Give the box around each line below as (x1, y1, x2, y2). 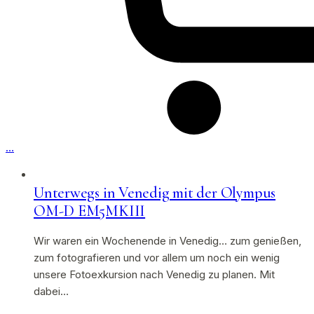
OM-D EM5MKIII (34, 202, 146, 220)
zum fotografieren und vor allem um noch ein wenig (34, 251, 280, 264)
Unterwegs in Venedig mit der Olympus (34, 184, 276, 202)
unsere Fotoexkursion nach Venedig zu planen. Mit (34, 268, 275, 281)
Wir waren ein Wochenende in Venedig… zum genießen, (34, 234, 301, 247)
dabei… (34, 285, 69, 298)
